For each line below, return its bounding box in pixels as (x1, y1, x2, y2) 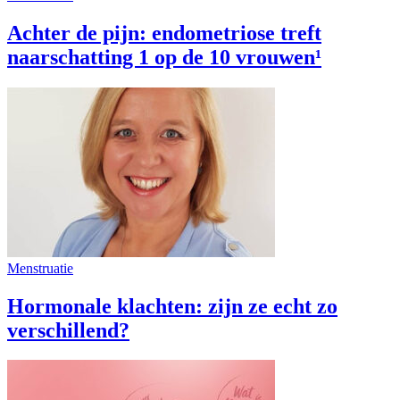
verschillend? (7, 318, 129, 342)
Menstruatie (7, 260, 73, 276)
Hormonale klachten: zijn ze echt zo (7, 294, 337, 318)
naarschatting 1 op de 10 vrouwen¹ (7, 45, 321, 69)
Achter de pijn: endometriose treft (7, 21, 321, 45)
